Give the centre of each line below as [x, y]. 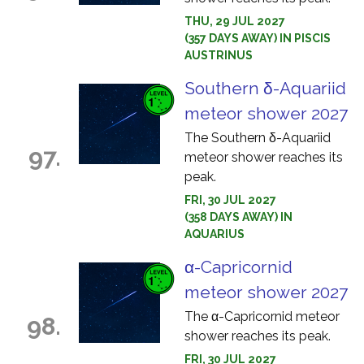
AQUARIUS [214, 234]
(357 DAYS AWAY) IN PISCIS [258, 38]
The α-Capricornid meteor [262, 316]
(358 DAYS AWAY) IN [238, 217]
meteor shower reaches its [264, 157]
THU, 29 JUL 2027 [235, 21]
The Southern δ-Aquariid [258, 138]
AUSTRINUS [219, 55]
